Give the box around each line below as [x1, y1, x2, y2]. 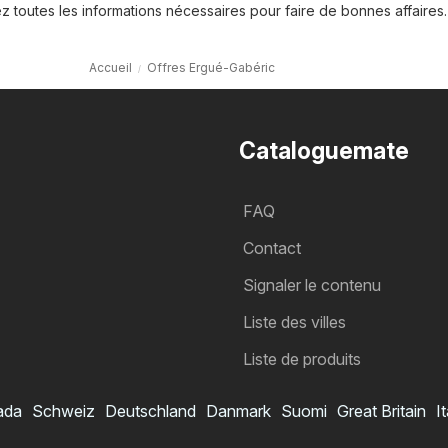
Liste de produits [243, 349, 361, 370]
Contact [243, 238, 301, 259]
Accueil [88, 60, 132, 76]
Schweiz [32, 401, 95, 422]
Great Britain [337, 401, 426, 422]
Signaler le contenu [243, 275, 381, 296]
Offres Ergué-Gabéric [146, 60, 275, 76]
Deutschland [105, 401, 196, 422]
